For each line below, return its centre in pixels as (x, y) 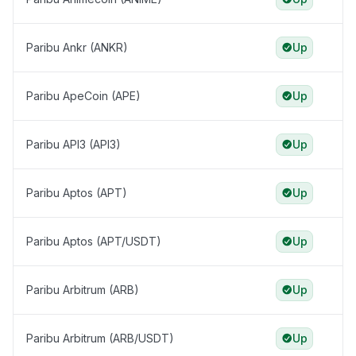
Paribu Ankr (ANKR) (77, 48)
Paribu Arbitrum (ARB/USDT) (100, 339)
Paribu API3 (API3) (74, 145)
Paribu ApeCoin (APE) (83, 96)
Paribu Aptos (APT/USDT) (94, 242)
